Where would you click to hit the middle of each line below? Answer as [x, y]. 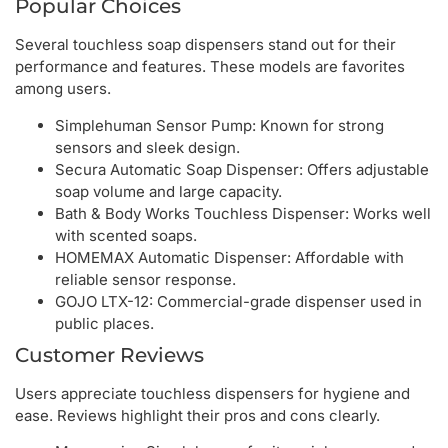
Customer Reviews [109, 354]
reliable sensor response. [145, 279]
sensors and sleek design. [147, 147]
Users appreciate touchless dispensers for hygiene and [212, 393]
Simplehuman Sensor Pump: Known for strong [219, 125]
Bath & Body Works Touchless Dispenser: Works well [243, 213]
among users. [63, 89]
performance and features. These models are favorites [210, 67]
